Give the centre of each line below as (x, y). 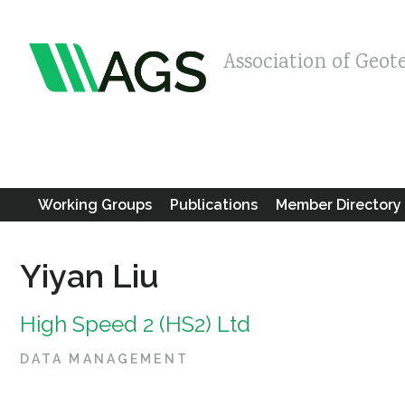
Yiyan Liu (89, 276)
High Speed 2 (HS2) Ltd (135, 324)
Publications (213, 205)
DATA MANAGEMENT (104, 359)
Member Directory (338, 205)
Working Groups (94, 205)
